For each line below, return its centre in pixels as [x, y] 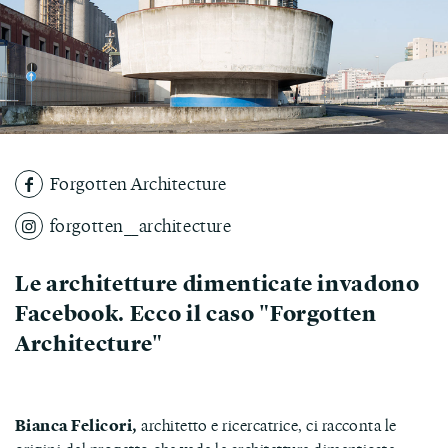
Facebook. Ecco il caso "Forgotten [196, 312]
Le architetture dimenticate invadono [217, 282]
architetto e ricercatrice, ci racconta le [269, 424]
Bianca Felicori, [78, 424]
